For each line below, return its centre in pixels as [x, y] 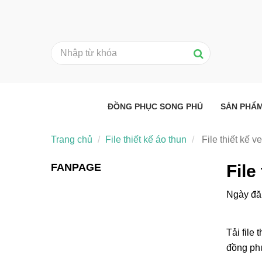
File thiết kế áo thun [146, 139]
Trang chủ [72, 139]
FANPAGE [76, 167]
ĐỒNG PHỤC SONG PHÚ [155, 106]
